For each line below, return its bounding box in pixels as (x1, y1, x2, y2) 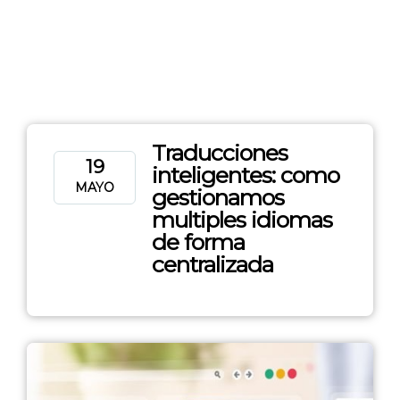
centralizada (152, 251, 273, 278)
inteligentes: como (152, 162, 339, 188)
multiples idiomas (152, 206, 332, 233)
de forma (152, 229, 245, 255)
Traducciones (152, 139, 287, 166)
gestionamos (152, 184, 284, 211)
